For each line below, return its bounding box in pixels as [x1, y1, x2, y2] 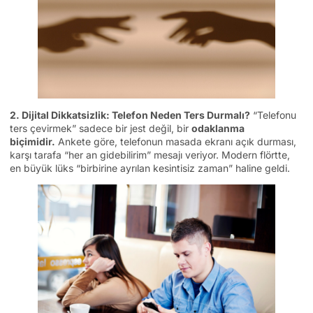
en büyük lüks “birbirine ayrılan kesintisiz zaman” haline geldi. [10, 161, 290, 174]
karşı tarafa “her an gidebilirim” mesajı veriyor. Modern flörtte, [10, 148, 290, 161]
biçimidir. [10, 135, 55, 147]
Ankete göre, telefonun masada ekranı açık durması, [55, 135, 296, 147]
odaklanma [191, 122, 245, 134]
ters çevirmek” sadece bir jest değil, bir [10, 122, 191, 134]
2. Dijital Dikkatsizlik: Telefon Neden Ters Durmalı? [10, 108, 250, 121]
